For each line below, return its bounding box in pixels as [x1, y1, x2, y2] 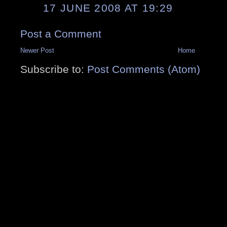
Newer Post [20, 46, 54, 54]
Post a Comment [20, 27, 101, 40]
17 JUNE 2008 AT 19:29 [43, 2, 173, 14]
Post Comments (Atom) [87, 63, 200, 75]
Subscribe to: [20, 63, 87, 75]
